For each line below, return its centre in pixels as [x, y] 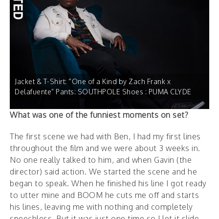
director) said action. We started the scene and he [103, 172]
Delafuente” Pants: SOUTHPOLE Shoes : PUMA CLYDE [103, 92]
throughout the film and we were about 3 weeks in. [105, 148]
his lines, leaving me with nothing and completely [101, 207]
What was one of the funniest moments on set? [99, 115]
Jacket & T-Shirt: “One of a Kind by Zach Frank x [93, 82]
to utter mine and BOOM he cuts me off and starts [104, 195]
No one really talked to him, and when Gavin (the [101, 160]
